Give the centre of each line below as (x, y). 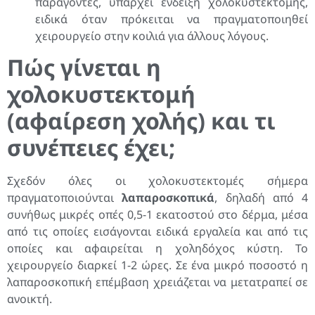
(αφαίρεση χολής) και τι (141, 121)
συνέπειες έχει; (91, 148)
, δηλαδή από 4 (261, 198)
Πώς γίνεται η (84, 67)
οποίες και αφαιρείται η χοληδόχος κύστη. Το (157, 249)
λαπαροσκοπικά (168, 198)
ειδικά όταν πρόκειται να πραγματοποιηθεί (172, 19)
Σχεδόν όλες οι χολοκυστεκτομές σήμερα (157, 181)
